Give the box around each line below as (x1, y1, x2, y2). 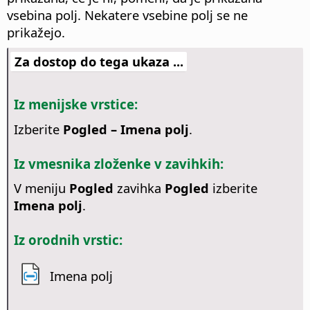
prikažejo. (7, 24, 65, 42)
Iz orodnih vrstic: (13, 231, 122, 249)
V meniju (13, 179, 69, 197)
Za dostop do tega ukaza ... (14, 53, 183, 71)
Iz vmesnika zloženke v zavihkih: (13, 154, 224, 172)
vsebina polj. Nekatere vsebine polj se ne (7, 6, 248, 24)
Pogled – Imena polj (62, 120, 189, 138)
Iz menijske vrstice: (13, 95, 138, 113)
